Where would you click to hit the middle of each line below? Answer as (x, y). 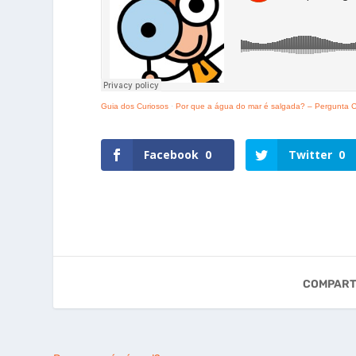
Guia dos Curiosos (135, 106)
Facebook (172, 154)
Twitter (311, 154)
